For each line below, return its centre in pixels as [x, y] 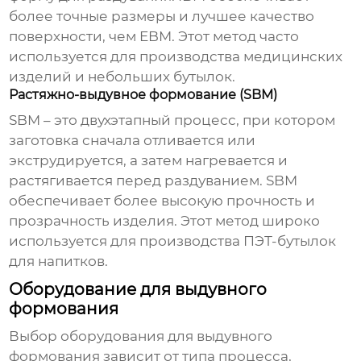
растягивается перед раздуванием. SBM [154, 181]
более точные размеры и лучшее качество [162, 17]
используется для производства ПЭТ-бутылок [173, 241]
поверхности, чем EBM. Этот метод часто [154, 37]
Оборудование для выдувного [138, 290]
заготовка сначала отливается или [133, 141]
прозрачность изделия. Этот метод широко [165, 221]
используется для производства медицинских [176, 57]
